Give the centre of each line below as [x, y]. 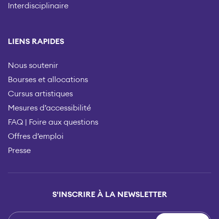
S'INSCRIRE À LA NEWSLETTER [109, 194]
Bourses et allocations [48, 80]
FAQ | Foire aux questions [53, 122]
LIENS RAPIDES [36, 42]
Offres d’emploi [36, 136]
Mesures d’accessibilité [49, 108]
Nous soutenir [33, 66]
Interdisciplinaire [38, 6]
